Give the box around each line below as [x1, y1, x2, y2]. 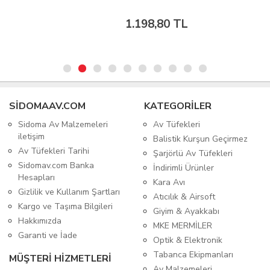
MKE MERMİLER [153, 220, 212, 232]
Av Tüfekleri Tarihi [18, 145, 89, 157]
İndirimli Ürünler [153, 162, 214, 174]
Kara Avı [153, 177, 185, 189]
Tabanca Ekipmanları [153, 249, 233, 261]
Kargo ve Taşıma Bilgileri [18, 201, 113, 213]
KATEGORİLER [144, 99, 212, 113]
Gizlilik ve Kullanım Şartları [18, 186, 120, 198]
